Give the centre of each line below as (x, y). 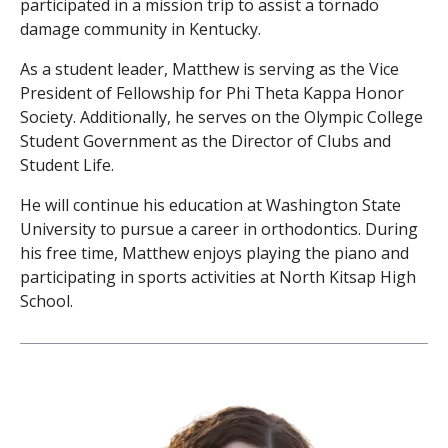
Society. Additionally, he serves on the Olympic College (221, 116)
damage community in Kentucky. (140, 28)
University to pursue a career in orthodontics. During (219, 228)
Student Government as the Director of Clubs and (205, 140)
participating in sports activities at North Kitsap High (218, 276)
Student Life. (67, 164)
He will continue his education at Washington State (210, 204)
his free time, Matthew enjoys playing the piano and (214, 252)
